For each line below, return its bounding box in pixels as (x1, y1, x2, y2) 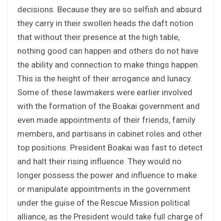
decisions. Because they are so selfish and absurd (17, 4, 202, 14)
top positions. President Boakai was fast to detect (17, 142, 203, 152)
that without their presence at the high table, (17, 32, 180, 42)
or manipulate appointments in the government (17, 184, 190, 194)
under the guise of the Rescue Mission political (17, 197, 190, 208)
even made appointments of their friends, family (17, 114, 195, 125)
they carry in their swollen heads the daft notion (17, 18, 193, 28)
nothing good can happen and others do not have (17, 45, 198, 56)
